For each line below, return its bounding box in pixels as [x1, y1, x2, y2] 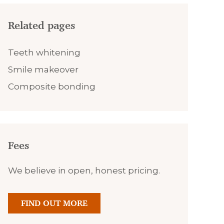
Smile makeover [8, 64, 78, 74]
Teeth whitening [8, 47, 80, 57]
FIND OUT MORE [21, 197, 87, 208]
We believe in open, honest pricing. [8, 165, 160, 175]
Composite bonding [8, 81, 95, 91]
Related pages [8, 18, 75, 32]
